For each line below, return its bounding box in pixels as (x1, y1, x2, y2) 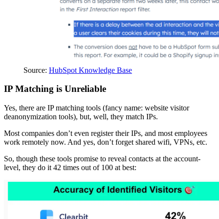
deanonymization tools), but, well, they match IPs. (4, 112, 158, 121)
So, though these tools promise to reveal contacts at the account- (4, 154, 200, 163)
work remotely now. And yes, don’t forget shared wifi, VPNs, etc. (4, 138, 207, 147)
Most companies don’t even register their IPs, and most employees (4, 129, 207, 138)
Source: (23, 66, 49, 74)
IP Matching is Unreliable (4, 84, 106, 94)
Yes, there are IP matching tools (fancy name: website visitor (4, 104, 189, 112)
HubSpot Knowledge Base (49, 66, 132, 74)
